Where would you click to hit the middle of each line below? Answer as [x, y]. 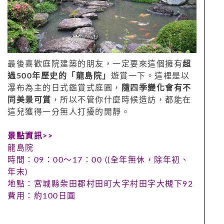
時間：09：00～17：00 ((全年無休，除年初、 [98, 160]
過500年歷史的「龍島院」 [59, 76]
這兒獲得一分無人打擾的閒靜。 [69, 112]
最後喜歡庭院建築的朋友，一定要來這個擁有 [95, 64]
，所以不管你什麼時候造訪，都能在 [121, 100]
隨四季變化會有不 [156, 88]
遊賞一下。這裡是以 [150, 76]
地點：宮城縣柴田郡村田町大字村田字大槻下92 [100, 184]
